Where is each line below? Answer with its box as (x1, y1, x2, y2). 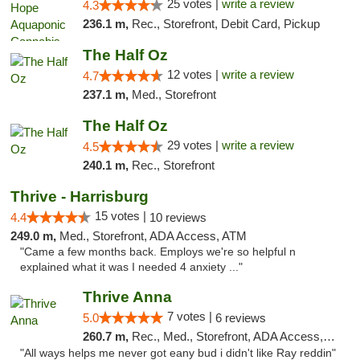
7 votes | (166, 309, 215, 323)
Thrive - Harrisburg (10, 188, 149, 205)
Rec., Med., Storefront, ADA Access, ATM (131, 329, 323, 343)
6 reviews (215, 311, 266, 325)
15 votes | (95, 209, 149, 223)
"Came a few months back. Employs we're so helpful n (20, 246, 296, 258)
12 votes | (166, 67, 222, 81)
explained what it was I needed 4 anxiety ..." (20, 261, 243, 273)
